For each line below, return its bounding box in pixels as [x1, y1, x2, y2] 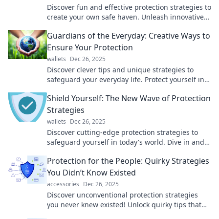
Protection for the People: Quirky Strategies [47, 155, 209, 166]
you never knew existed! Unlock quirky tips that [47, 199, 201, 209]
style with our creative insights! [47, 84, 150, 94]
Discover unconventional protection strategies [47, 190, 198, 199]
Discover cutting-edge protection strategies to [47, 127, 198, 137]
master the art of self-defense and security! [47, 147, 189, 156]
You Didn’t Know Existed [47, 167, 136, 178]
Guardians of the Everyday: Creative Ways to [47, 30, 210, 41]
